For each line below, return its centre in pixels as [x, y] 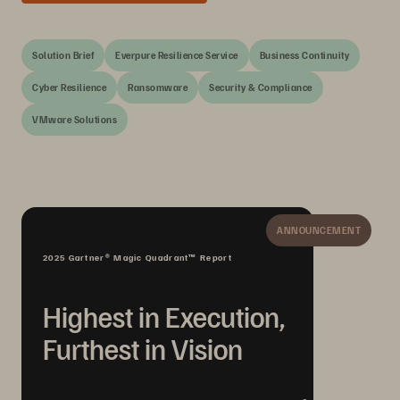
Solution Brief [63, 55]
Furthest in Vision [143, 348]
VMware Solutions [75, 119]
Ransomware [158, 87]
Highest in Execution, [164, 316]
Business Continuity [304, 55]
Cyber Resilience [69, 87]
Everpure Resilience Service [177, 55]
